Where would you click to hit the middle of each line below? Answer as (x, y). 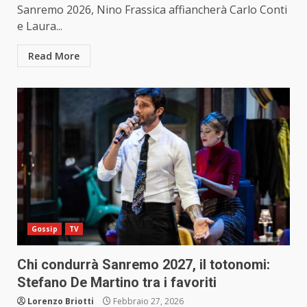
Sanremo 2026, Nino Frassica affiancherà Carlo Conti (152, 10)
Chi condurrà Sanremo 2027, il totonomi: (144, 265)
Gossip (45, 229)
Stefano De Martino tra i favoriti (117, 283)
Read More (54, 56)
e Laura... (40, 26)
